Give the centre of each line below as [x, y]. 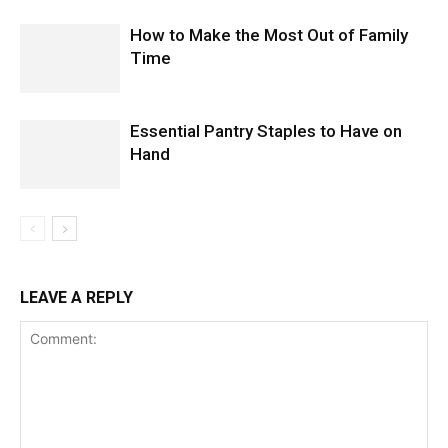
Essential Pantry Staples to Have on [266, 130]
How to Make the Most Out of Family [269, 34]
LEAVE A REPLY [76, 297]
